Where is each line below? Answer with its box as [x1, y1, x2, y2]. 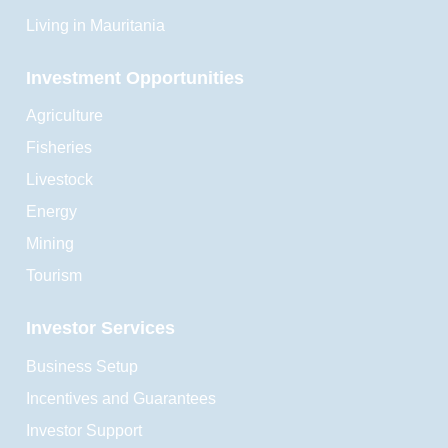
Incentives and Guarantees [26, 389, 217, 407]
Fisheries [26, 139, 93, 157]
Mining [26, 235, 75, 253]
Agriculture [26, 107, 104, 125]
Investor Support [26, 421, 143, 439]
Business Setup [26, 357, 139, 375]
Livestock [26, 171, 94, 189]
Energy [26, 203, 78, 221]
